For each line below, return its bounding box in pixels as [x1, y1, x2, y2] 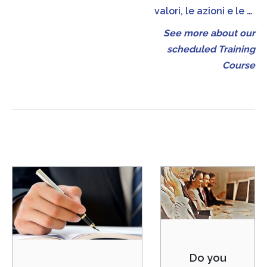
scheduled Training [167, 44, 255, 55]
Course [222, 60, 255, 72]
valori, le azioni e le [154, 5, 247, 17]
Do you [189, 252, 226, 265]
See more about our [163, 27, 255, 39]
